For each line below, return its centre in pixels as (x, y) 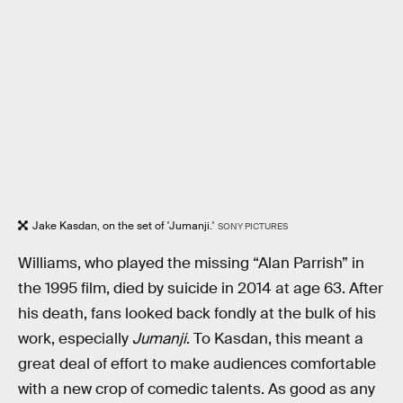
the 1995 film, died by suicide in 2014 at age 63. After (201, 288)
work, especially (75, 338)
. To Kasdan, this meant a (275, 338)
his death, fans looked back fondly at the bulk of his (197, 313)
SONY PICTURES (252, 226)
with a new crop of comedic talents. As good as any (197, 389)
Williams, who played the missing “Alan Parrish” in (191, 263)
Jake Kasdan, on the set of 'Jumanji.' (123, 226)
